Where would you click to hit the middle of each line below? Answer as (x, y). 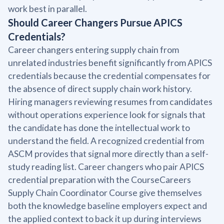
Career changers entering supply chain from (93, 49)
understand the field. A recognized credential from (106, 140)
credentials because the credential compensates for (109, 75)
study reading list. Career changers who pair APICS (106, 166)
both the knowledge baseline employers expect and (107, 205)
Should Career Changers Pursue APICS (95, 22)
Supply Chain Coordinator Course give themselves (105, 192)
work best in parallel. (47, 8)
